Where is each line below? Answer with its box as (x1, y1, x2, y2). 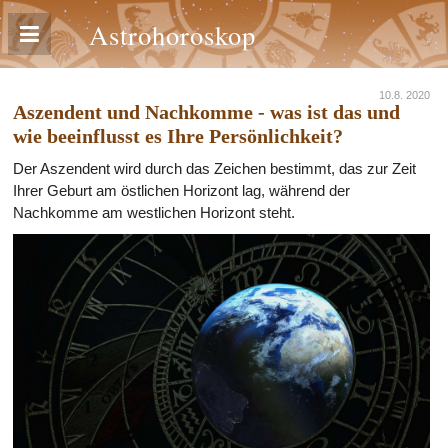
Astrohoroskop (89, 17, 256, 52)
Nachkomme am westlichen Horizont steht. (13, 204, 295, 221)
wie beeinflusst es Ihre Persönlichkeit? (13, 125, 343, 147)
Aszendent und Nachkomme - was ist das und (13, 101, 400, 123)
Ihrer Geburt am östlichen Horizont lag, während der (13, 182, 350, 199)
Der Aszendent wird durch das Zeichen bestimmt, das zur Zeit (13, 160, 416, 177)
